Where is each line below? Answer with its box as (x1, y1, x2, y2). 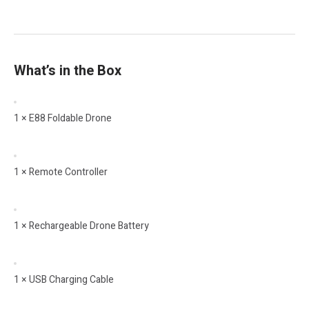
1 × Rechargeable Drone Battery (14, 218, 149, 233)
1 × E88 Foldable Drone (14, 110, 112, 126)
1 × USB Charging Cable (14, 272, 114, 287)
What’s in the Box (14, 60, 121, 81)
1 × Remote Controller (14, 164, 108, 179)
